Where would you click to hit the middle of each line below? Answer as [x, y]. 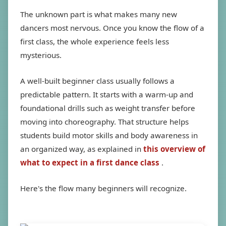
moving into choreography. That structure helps [104, 122]
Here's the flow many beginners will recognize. [103, 188]
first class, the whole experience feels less [95, 41]
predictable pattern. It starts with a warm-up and [107, 94]
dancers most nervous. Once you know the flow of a [112, 28]
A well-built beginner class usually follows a [97, 81]
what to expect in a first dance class [91, 162]
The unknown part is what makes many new [99, 14]
